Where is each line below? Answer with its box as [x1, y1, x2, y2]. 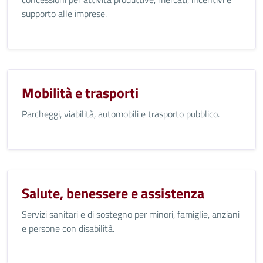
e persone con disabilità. [22, 221, 114, 235]
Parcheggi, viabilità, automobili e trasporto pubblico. [22, 107, 220, 121]
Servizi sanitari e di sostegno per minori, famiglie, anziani [22, 207, 240, 221]
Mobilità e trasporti [22, 82, 139, 103]
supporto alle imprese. [22, 6, 107, 21]
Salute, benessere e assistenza [22, 183, 204, 204]
